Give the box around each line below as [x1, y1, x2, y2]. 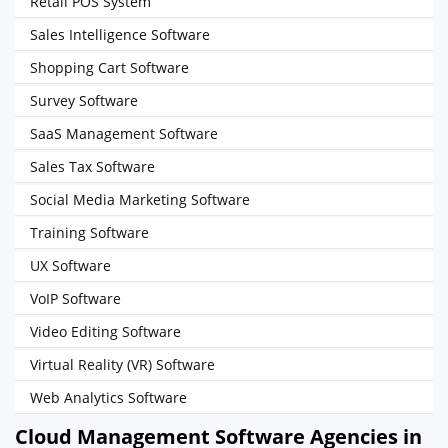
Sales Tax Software [30, 157, 155, 176]
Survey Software [30, 91, 138, 110]
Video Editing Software [30, 322, 181, 341]
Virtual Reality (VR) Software [30, 355, 215, 374]
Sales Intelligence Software [30, 25, 210, 44]
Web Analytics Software [30, 388, 187, 407]
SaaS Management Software [30, 124, 218, 143]
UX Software [30, 256, 111, 275]
